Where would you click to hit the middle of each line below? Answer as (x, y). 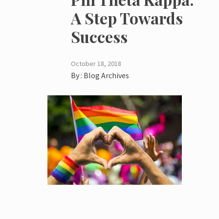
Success (99, 36)
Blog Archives (107, 75)
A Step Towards (127, 18)
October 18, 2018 (96, 63)
